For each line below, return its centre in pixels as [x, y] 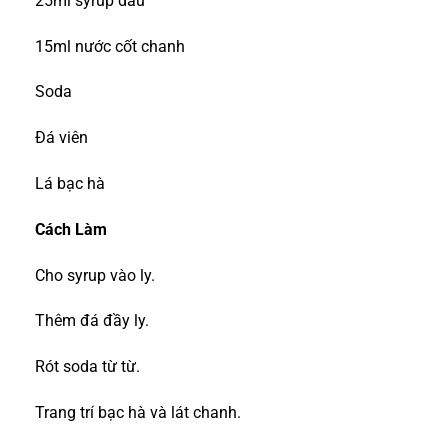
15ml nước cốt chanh [110, 46]
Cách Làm [71, 229]
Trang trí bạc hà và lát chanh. [138, 412]
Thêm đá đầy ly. [92, 321]
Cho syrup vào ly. [95, 275]
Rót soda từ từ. [87, 367]
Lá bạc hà [70, 183]
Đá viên [61, 138]
